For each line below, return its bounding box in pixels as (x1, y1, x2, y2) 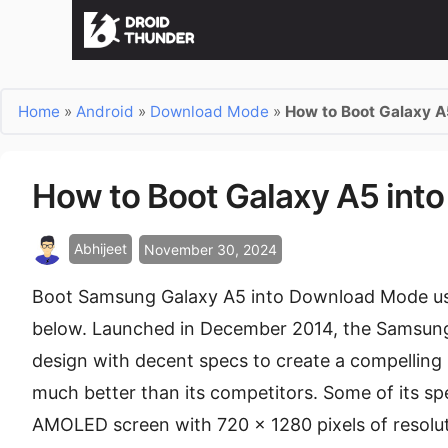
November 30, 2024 (144, 240, 277, 258)
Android (76, 102, 134, 121)
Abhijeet (74, 240, 127, 258)
